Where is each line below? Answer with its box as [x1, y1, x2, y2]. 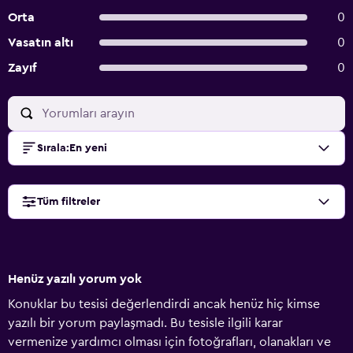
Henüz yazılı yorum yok [8, 273, 142, 285]
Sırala [37, 143, 66, 154]
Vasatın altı [8, 36, 73, 49]
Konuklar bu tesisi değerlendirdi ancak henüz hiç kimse [8, 298, 320, 310]
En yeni [69, 143, 107, 154]
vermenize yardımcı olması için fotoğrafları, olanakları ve [8, 336, 331, 348]
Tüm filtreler [37, 196, 100, 207]
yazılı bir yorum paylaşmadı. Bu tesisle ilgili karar [8, 317, 283, 329]
